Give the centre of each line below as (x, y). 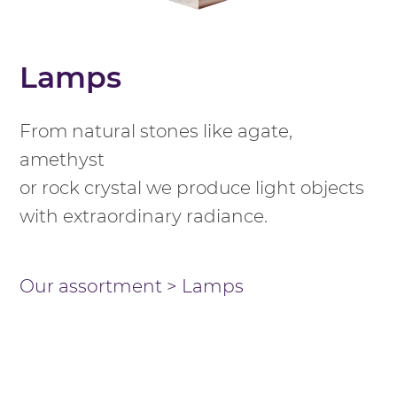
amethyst (62, 159)
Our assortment (91, 285)
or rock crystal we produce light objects (192, 187)
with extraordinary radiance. (144, 216)
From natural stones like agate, (156, 131)
